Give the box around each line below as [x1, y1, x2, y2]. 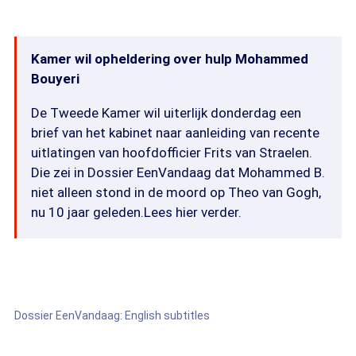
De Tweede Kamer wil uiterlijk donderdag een [31, 105, 301, 121]
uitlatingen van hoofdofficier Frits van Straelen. [31, 145, 312, 161]
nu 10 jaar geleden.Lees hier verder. [31, 204, 242, 220]
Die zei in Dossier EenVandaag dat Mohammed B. [31, 164, 325, 180]
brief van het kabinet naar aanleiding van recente [31, 125, 319, 141]
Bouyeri [31, 71, 79, 87]
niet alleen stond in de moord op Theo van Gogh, [31, 184, 321, 200]
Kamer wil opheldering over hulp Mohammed [31, 51, 308, 67]
